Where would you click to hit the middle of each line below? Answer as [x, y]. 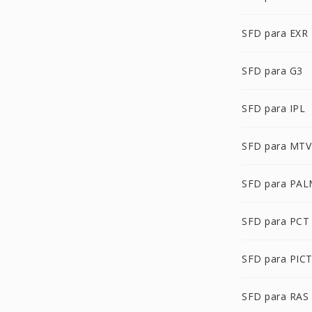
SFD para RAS [275, 296]
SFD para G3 [272, 71]
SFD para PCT [275, 221]
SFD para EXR [275, 33]
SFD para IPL [273, 108]
